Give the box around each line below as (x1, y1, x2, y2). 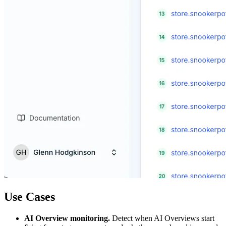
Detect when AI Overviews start (110, 213, 214, 222)
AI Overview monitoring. (24, 213, 110, 222)
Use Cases (4, 190, 55, 203)
